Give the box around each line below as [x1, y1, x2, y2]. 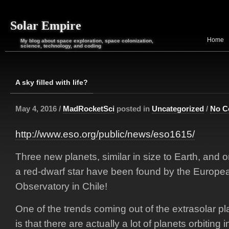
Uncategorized [152, 104, 204, 113]
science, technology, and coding [20, 43, 101, 49]
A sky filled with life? [15, 78, 88, 86]
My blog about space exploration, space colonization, [20, 38, 153, 43]
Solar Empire [10, 19, 81, 32]
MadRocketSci [63, 104, 114, 113]
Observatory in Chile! [15, 181, 107, 192]
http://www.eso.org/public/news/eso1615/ [15, 129, 195, 140]
